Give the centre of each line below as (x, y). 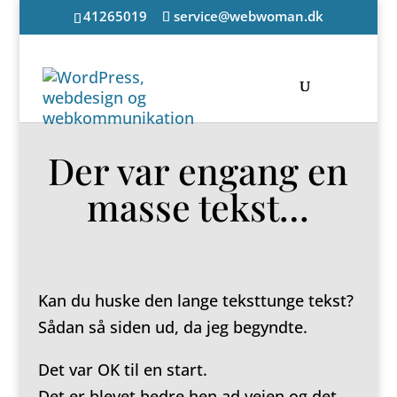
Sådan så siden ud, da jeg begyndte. (172, 327)
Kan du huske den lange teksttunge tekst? (195, 300)
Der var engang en (198, 170)
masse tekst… (198, 206)
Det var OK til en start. (122, 370)
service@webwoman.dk (248, 16)
